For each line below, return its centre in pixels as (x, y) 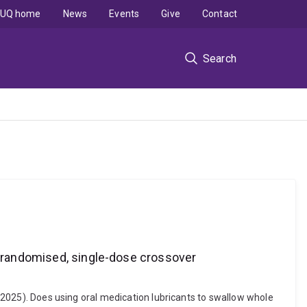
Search (219, 58)
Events (124, 14)
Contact (219, 14)
